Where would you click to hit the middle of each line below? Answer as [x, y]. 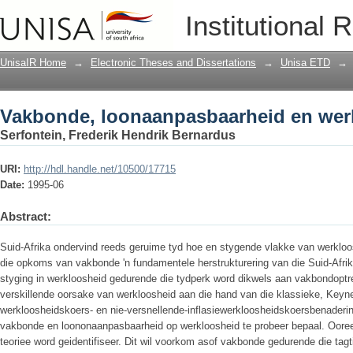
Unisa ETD [305, 63]
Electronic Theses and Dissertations [173, 63]
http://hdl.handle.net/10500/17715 [100, 169]
